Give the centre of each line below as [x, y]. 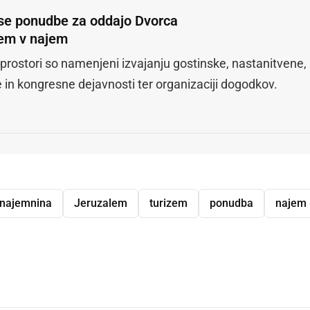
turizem [168, 203]
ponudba [231, 203]
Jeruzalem [101, 203]
